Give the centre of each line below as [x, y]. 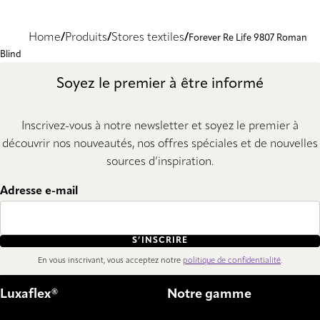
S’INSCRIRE [160, 241]
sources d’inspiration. [160, 162]
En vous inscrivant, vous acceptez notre [110, 261]
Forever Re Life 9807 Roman [248, 39]
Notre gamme [209, 295]
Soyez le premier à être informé [160, 84]
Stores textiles [148, 38]
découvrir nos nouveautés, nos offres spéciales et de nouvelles [160, 144]
